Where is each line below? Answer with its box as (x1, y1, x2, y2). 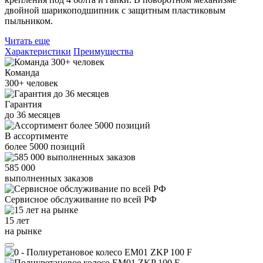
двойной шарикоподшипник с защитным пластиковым (5, 5, 225, 15)
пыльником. (5, 15, 53, 26)
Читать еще (5, 35, 50, 46)
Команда (5, 67, 39, 77)
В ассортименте (5, 130, 68, 141)
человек (24, 77, 58, 88)
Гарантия (5, 99, 42, 109)
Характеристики (5, 46, 71, 56)
